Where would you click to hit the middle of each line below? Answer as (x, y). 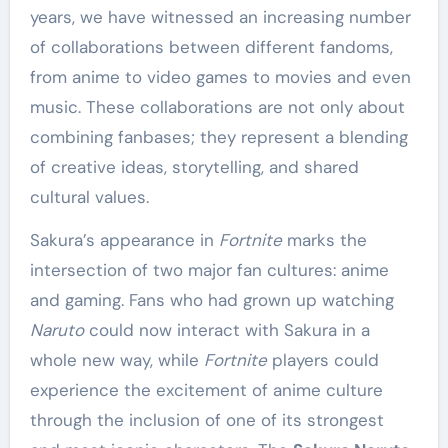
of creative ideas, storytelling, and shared (194, 166)
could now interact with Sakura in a (226, 329)
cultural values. (89, 196)
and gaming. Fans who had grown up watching (211, 299)
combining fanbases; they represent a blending (218, 136)
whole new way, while (116, 359)
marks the (324, 239)
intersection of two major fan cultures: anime (209, 269)
